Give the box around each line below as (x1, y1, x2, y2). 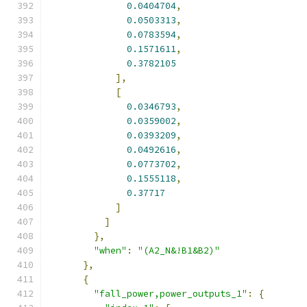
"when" (94, 245, 127, 256)
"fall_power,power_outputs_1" (94, 288, 247, 299)
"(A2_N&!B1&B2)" (138, 245, 220, 256)
